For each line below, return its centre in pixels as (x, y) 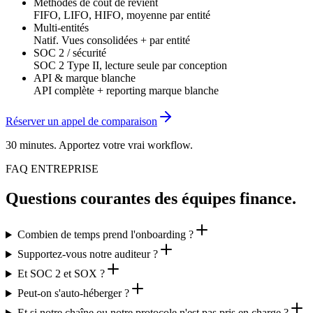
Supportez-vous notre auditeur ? (87, 254)
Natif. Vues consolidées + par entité (112, 40)
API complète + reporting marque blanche (126, 90)
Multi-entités (61, 27)
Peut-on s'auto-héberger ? (73, 293)
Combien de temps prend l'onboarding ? (105, 235)
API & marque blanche (85, 78)
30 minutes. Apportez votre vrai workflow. (99, 145)
